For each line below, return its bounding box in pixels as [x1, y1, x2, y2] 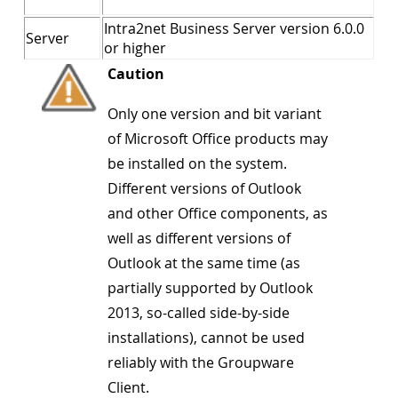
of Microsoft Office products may [107, 129, 329, 148]
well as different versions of [107, 228, 291, 248]
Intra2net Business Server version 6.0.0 [104, 19, 364, 38]
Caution [107, 64, 165, 84]
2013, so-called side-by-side [107, 303, 291, 322]
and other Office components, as [107, 203, 329, 223]
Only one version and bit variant [107, 104, 322, 123]
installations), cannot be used [107, 328, 306, 347]
